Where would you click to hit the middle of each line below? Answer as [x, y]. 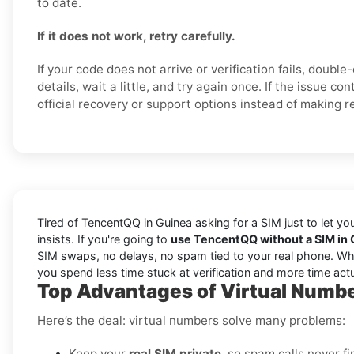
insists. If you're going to [104, 239]
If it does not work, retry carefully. [136, 36]
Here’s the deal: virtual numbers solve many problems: [191, 321]
